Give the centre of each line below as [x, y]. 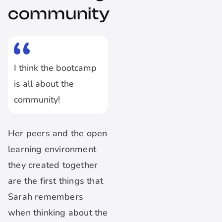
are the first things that [55, 181]
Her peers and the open [58, 134]
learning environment [52, 149]
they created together [53, 165]
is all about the [44, 84]
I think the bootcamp [55, 68]
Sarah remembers [46, 197]
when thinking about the [58, 213]
